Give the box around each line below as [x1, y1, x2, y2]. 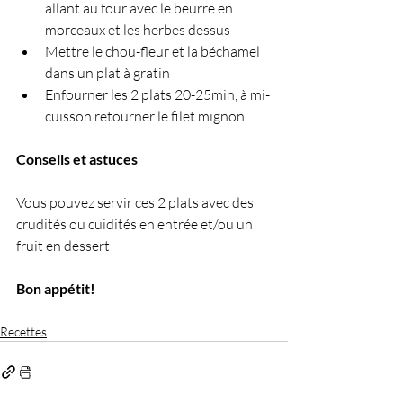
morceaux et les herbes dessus [45, 21, 230, 39]
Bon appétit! [16, 280, 95, 297]
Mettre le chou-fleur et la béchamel [45, 42, 263, 60]
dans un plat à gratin [45, 64, 170, 82]
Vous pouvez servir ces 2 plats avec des [16, 193, 256, 211]
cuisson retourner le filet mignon [45, 107, 245, 125]
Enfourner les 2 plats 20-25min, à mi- [45, 85, 270, 103]
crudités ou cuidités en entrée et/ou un [16, 215, 255, 233]
